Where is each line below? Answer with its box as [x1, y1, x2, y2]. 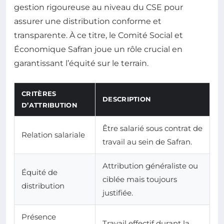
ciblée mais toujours [102, 174, 177, 184]
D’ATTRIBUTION [21, 101, 77, 109]
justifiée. [102, 188, 133, 198]
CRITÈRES [21, 89, 56, 98]
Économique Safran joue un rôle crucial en [14, 44, 182, 54]
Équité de [21, 167, 57, 177]
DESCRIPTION [102, 95, 151, 103]
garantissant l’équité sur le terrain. [14, 58, 148, 68]
